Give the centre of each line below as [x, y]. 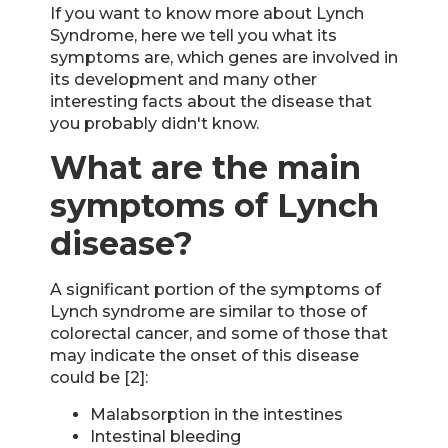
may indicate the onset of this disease [204, 356]
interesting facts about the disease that [211, 102]
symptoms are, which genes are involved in [224, 58]
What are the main [205, 168]
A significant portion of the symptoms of [215, 290]
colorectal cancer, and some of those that [219, 334]
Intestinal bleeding [165, 436]
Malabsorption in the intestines [216, 414]
